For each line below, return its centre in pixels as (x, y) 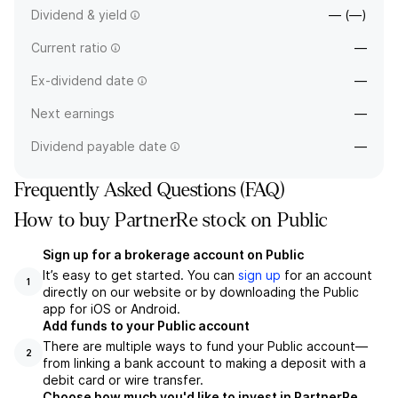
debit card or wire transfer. (123, 380)
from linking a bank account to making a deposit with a (204, 363)
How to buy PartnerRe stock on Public (171, 220)
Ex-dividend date (83, 80)
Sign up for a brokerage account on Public (173, 255)
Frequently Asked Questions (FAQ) (150, 190)
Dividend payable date (99, 146)
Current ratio (69, 48)
